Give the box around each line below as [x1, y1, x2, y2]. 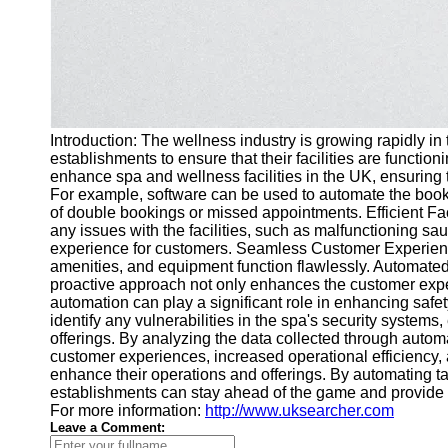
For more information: [50, 402, 205, 419]
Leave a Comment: [50, 420, 165, 435]
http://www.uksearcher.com [205, 402, 394, 419]
